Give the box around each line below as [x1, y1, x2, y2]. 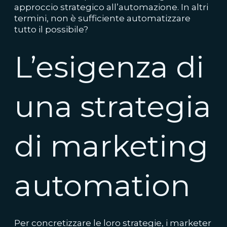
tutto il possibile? [14, 24, 90, 34]
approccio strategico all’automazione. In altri [14, 2, 208, 12]
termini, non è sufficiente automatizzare [14, 13, 191, 23]
